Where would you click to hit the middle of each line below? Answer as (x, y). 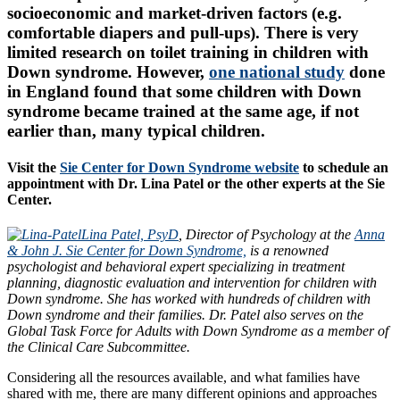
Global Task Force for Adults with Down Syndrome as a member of (198, 331)
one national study (277, 71)
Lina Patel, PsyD (130, 235)
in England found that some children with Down (184, 91)
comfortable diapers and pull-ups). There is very (183, 32)
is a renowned (287, 251)
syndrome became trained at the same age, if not (183, 111)
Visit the (33, 168)
